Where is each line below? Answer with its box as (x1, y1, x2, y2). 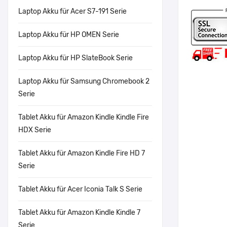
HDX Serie (18, 126, 51, 134)
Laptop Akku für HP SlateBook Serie (18, 54, 133, 62)
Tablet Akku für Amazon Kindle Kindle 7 (18, 208, 140, 217)
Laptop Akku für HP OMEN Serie (18, 30, 119, 39)
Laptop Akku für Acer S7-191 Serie (18, 7, 127, 16)
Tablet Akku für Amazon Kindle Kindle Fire (18, 113, 149, 122)
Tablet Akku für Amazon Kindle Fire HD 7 (18, 149, 145, 158)
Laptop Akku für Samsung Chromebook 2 (18, 77, 149, 86)
